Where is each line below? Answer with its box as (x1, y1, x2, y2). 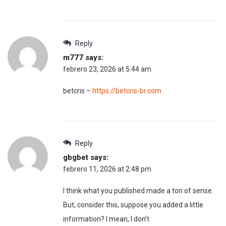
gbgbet (63, 152, 88, 162)
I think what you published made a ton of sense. (63, 186, 213, 195)
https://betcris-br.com (92, 86, 161, 95)
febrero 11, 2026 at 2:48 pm (63, 164, 151, 173)
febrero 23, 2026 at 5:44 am (63, 65, 151, 73)
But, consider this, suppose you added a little (63, 200, 203, 209)
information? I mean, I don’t (63, 214, 149, 223)
